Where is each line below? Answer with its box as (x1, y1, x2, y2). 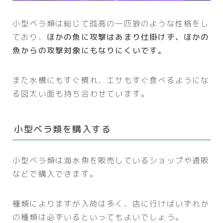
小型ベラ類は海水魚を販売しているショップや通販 (12, 154, 210, 166)
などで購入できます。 (12, 168, 98, 179)
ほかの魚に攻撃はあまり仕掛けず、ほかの (46, 31, 210, 43)
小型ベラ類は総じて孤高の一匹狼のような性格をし (12, 18, 210, 29)
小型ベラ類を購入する (14, 122, 111, 135)
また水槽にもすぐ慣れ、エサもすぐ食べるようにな (12, 75, 210, 86)
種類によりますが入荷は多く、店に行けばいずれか (12, 198, 210, 209)
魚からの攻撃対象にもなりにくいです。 (12, 45, 167, 56)
